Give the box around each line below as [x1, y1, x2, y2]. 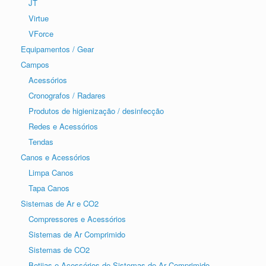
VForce [28, 28, 53, 40]
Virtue [28, 12, 49, 24]
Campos [21, 59, 49, 71]
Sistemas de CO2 [28, 244, 90, 256]
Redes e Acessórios [28, 121, 98, 132]
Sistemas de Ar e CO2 [21, 198, 99, 210]
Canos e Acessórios [21, 151, 90, 163]
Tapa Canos [28, 182, 69, 194]
